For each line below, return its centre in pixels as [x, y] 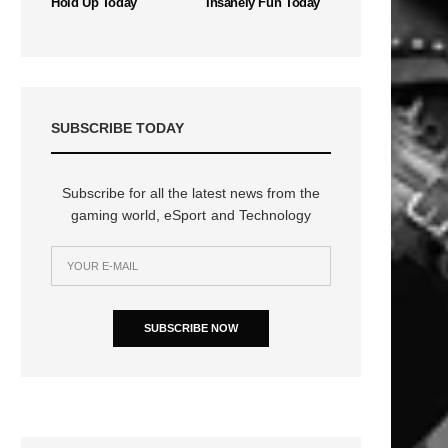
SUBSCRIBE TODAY [117, 127]
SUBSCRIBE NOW [191, 327]
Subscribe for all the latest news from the [191, 192]
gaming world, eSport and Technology [191, 214]
